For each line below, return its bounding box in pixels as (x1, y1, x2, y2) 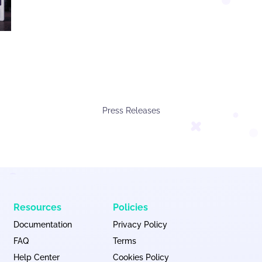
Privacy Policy (113, 220, 167, 229)
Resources (13, 202, 61, 213)
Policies (113, 202, 148, 213)
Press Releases (102, 106, 160, 115)
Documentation (13, 220, 72, 229)
